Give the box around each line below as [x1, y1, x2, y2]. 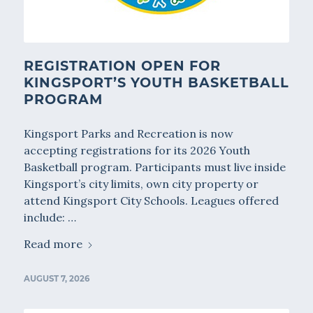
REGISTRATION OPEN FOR [23, 57, 221, 75]
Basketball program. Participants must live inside [23, 160, 286, 175]
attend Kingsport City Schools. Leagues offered [23, 194, 279, 208]
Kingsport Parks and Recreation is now [23, 126, 233, 141]
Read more [23, 236, 82, 251]
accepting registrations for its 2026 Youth [23, 143, 250, 158]
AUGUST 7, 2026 [23, 274, 89, 284]
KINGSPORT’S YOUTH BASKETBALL [23, 74, 289, 92]
